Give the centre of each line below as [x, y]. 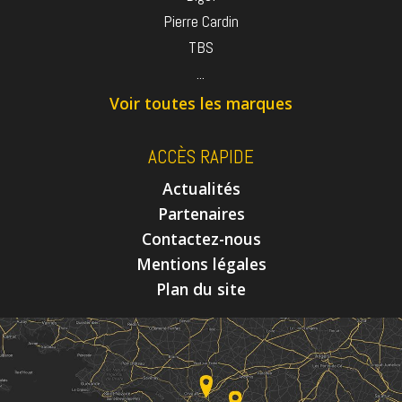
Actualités [201, 189]
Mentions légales [201, 264]
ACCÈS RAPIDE [201, 157]
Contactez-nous [201, 239]
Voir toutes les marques [201, 103]
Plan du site [201, 289]
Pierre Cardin [201, 21]
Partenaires [201, 214]
